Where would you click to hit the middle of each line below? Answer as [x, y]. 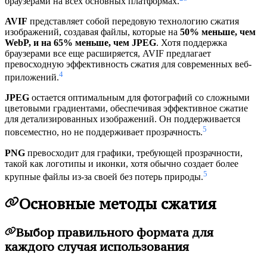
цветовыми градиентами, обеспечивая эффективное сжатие [126, 108]
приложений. [32, 77]
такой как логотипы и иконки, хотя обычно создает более [122, 163]
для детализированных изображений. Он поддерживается [122, 119]
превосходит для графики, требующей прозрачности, [134, 153]
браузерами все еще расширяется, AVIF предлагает [108, 54]
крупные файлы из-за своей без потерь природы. [104, 177]
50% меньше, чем [218, 32]
